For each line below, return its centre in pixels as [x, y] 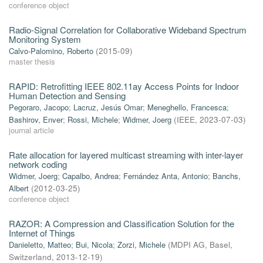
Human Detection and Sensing [67, 95]
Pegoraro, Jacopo [39, 107]
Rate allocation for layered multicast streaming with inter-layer [126, 155]
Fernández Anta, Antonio [166, 176]
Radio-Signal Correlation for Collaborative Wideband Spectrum [128, 30]
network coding [38, 164]
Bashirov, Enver [36, 119]
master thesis [32, 61]
